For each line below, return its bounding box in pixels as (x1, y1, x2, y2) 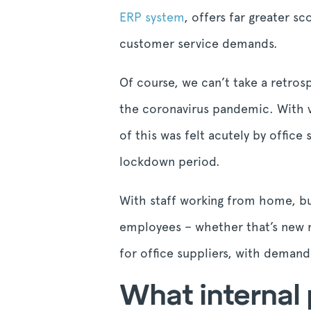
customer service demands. (119, 36, 278, 51)
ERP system (119, 10, 184, 24)
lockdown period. (119, 154, 220, 169)
